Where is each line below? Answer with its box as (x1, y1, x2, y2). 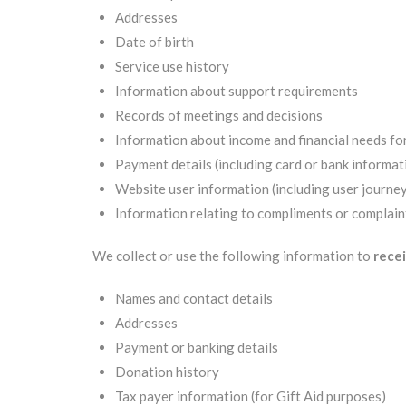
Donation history (115, 363, 219, 380)
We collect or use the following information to (92, 247, 373, 264)
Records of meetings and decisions (115, 107, 323, 123)
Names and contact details (115, 290, 273, 306)
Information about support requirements (115, 82, 358, 99)
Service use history (115, 58, 229, 74)
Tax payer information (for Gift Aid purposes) (115, 388, 386, 404)
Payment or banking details (115, 339, 278, 355)
